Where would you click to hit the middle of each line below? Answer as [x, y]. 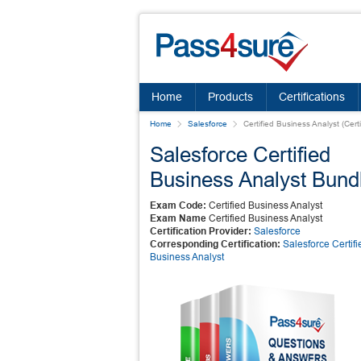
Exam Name [178, 218]
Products [230, 97]
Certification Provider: [201, 231]
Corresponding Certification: [215, 244]
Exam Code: [178, 205]
